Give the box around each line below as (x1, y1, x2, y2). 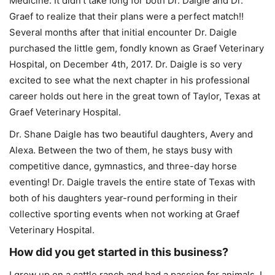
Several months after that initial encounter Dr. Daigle (9, 26, 237, 38)
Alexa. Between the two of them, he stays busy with (9, 144, 233, 156)
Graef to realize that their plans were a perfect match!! (9, 10, 244, 22)
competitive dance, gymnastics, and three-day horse (9, 160, 237, 172)
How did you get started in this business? (9, 245, 228, 258)
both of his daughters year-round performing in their (9, 192, 238, 204)
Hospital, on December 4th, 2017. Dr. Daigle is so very (9, 58, 242, 70)
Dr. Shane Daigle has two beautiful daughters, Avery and (9, 128, 253, 140)
